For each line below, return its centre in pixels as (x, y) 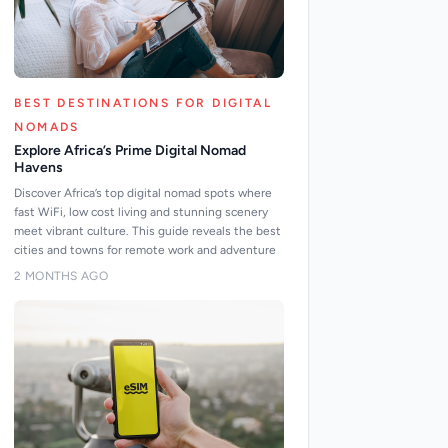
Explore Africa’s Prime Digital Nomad (130, 150)
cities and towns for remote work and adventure (145, 250)
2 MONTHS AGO (61, 276)
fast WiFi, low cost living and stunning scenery (141, 212)
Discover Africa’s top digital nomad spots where (143, 193)
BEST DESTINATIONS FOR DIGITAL (143, 103)
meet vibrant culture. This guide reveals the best (148, 231)
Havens (39, 167)
